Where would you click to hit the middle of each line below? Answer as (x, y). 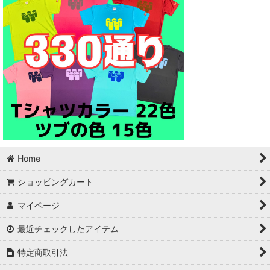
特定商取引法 (43, 253)
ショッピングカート (56, 182)
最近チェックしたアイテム (68, 229)
